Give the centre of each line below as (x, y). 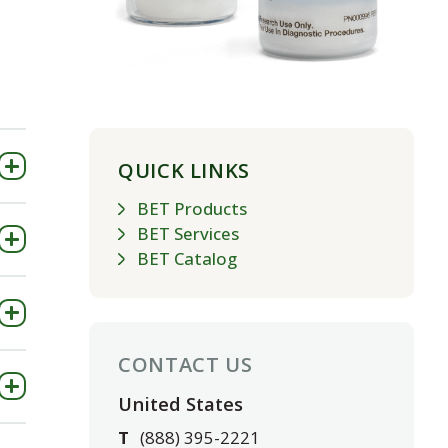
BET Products (192, 208)
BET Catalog (187, 258)
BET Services (188, 233)
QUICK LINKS (184, 171)
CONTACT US (185, 364)
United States (181, 404)
